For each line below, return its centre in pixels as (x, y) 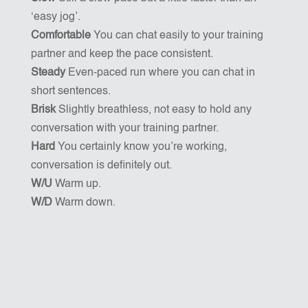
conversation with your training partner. (124, 129)
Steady (48, 73)
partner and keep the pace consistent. (122, 54)
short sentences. (70, 91)
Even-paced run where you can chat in (160, 73)
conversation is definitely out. (101, 166)
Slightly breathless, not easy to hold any (153, 110)
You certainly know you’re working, (141, 147)
